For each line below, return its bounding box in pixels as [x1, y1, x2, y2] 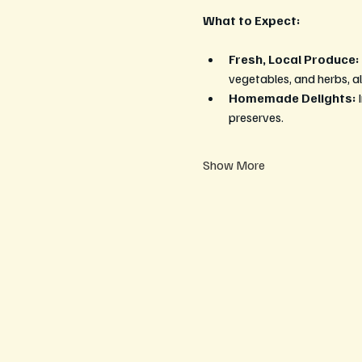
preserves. [228, 109, 284, 125]
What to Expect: [202, 12, 300, 28]
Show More [202, 157, 265, 173]
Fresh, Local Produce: [228, 51, 359, 67]
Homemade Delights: [228, 90, 356, 106]
